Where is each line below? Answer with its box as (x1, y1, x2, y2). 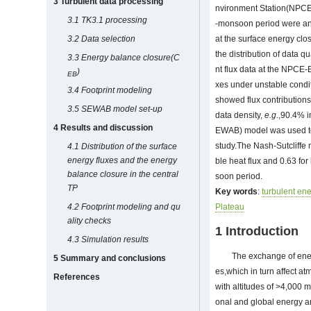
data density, (215, 110, 265, 121)
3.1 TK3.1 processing (67, 15, 148, 25)
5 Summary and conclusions (53, 253, 167, 263)
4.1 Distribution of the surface (67, 142, 178, 151)
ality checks (67, 216, 112, 226)
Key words (215, 187, 258, 197)
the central (139, 169, 179, 179)
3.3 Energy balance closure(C (67, 53, 180, 62)
